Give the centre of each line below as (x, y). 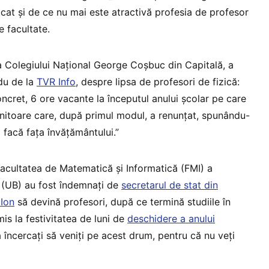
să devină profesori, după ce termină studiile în (122, 201)
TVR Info (56, 81)
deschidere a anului (171, 218)
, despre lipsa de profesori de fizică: (158, 81)
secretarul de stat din (170, 185)
